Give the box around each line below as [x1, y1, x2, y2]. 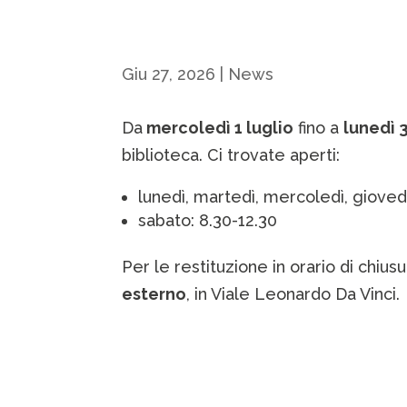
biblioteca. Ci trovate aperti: [122, 145, 341, 165]
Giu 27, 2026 [122, 64, 216, 84]
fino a [293, 118, 344, 138]
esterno [122, 284, 187, 304]
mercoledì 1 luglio [143, 118, 294, 138]
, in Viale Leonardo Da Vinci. [186, 284, 401, 304]
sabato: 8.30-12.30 [138, 211, 278, 231]
